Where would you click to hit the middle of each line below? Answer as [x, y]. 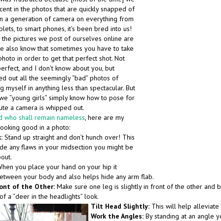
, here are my [104, 117]
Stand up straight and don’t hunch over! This [69, 137]
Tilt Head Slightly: [121, 206]
